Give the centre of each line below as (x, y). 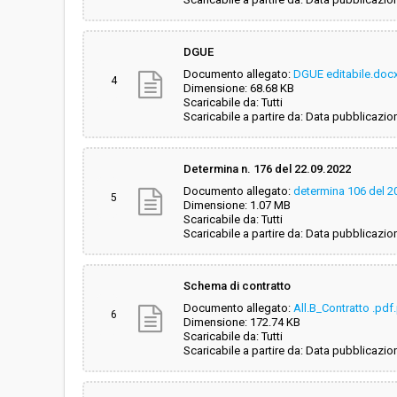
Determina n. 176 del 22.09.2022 (267, 169)
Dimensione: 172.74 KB (242, 322)
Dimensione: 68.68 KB (239, 88)
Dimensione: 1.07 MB (237, 205)
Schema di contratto (237, 286)
